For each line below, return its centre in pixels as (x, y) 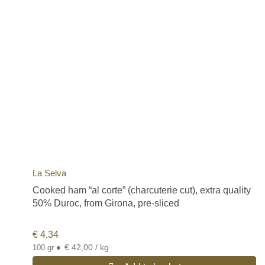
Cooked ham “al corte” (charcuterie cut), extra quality (142, 190)
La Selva (49, 173)
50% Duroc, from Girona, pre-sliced (106, 203)
